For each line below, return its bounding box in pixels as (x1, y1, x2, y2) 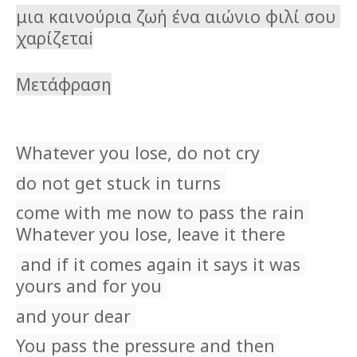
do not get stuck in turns (16, 171, 226, 194)
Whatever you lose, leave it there (16, 222, 285, 246)
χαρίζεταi (16, 25, 93, 49)
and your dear (16, 304, 135, 328)
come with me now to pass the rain (16, 201, 304, 225)
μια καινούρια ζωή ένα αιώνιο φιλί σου (16, 4, 335, 28)
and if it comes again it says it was (16, 253, 300, 276)
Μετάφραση (16, 73, 112, 96)
